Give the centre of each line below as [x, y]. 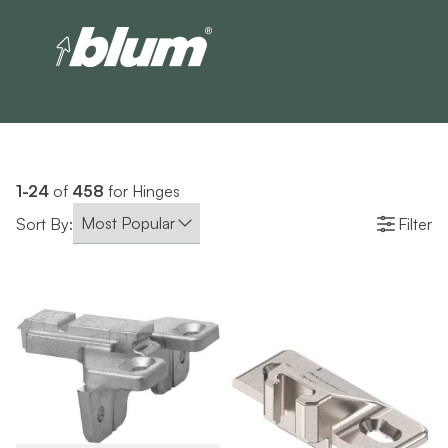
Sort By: [44, 223]
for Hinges [142, 191]
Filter [415, 223]
